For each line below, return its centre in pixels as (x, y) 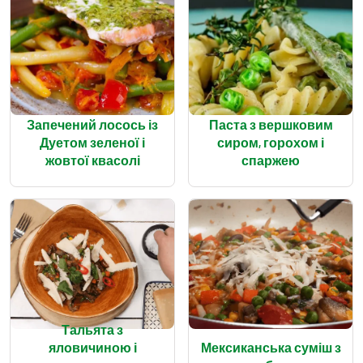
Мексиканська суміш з (271, 347)
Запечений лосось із (92, 124)
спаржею (271, 160)
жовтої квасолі (92, 160)
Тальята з (92, 329)
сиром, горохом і (271, 142)
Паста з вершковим (271, 124)
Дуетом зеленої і (92, 142)
